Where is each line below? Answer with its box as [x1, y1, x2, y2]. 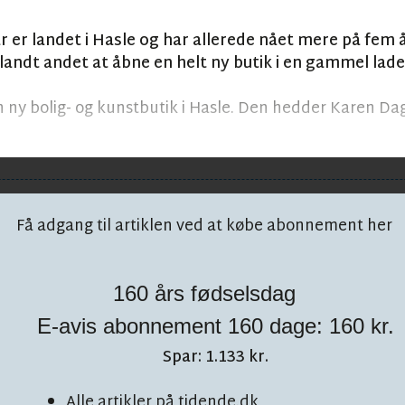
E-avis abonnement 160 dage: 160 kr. [37, 314, 395, 339]
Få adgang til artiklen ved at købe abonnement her [16, 212, 392, 241]
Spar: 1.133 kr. [163, 344, 269, 372]
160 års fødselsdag [113, 281, 296, 306]
